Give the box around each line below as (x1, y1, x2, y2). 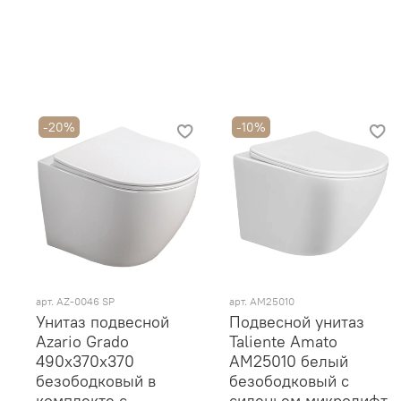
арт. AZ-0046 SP (36, 294, 115, 308)
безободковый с (228, 370, 349, 391)
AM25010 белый (228, 350, 348, 371)
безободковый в (36, 370, 156, 391)
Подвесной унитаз (228, 311, 364, 332)
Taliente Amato (228, 330, 337, 352)
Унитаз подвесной (36, 311, 169, 332)
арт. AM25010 (228, 294, 294, 308)
